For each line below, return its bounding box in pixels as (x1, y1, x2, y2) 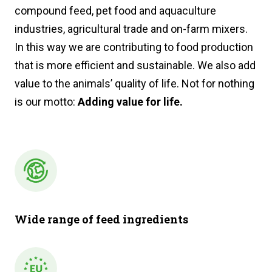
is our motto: (15, 95, 78, 109)
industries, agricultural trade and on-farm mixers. (15, 22, 248, 36)
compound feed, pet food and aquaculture (15, 4, 216, 18)
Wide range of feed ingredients (15, 212, 188, 227)
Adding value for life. (78, 95, 183, 109)
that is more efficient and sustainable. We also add (15, 59, 256, 72)
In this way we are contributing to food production (15, 41, 253, 54)
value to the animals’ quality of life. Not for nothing (15, 77, 254, 90)
